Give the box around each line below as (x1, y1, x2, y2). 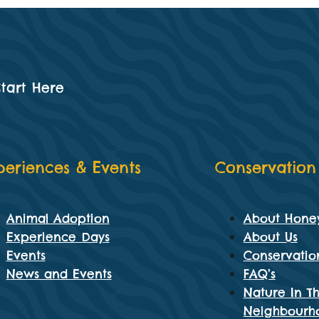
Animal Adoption (6, 211, 110, 227)
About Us (243, 229, 298, 246)
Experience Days (6, 229, 110, 246)
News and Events (6, 266, 112, 283)
